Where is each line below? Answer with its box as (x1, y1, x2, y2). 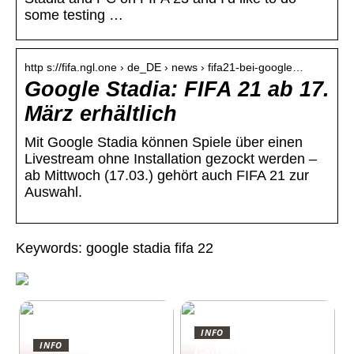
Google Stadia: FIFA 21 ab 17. (24, 77, 330, 102)
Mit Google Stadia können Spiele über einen (24, 134, 303, 151)
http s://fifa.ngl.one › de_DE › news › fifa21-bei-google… (24, 61, 303, 74)
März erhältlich (24, 102, 177, 126)
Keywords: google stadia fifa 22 (16, 240, 213, 257)
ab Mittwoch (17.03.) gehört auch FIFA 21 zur (24, 168, 309, 184)
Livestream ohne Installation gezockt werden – (24, 151, 317, 168)
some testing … (24, 7, 123, 24)
